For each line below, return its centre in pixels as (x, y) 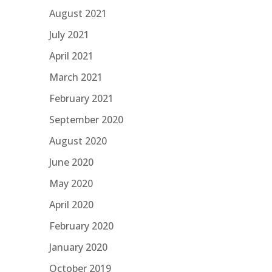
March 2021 (76, 77)
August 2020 (78, 141)
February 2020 (81, 226)
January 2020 (78, 247)
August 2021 (78, 13)
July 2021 (69, 34)
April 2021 (71, 56)
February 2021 (81, 98)
